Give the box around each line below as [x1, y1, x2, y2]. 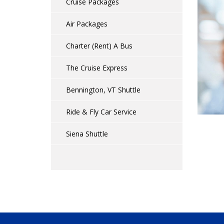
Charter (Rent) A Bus [66, 41, 132, 50]
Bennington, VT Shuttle [66, 85, 140, 94]
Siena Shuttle [66, 129, 108, 138]
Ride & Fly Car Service [66, 107, 136, 116]
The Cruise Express [66, 63, 127, 72]
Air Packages [66, 19, 107, 28]
